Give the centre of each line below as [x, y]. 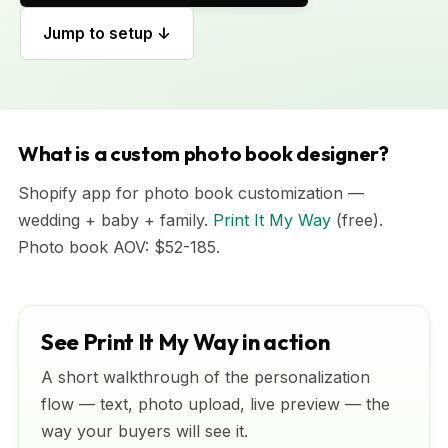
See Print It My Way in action [185, 342]
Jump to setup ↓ [107, 33]
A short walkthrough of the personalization [205, 377]
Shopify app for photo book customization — [191, 193]
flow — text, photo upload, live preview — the [215, 404]
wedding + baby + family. [115, 220]
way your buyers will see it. [144, 431]
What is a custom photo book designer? [203, 153]
